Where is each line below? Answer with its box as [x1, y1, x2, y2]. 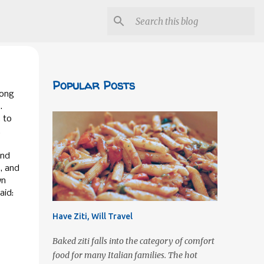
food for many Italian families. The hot [52, 250, 197, 260]
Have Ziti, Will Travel [52, 212, 133, 221]
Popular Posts [52, 77, 135, 93]
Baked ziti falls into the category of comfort [52, 236, 214, 246]
